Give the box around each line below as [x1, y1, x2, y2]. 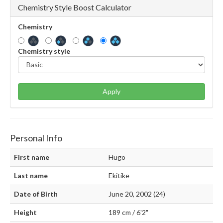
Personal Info [10, 132, 62, 144]
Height [14, 208, 37, 217]
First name [14, 153, 49, 162]
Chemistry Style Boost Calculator [18, 2, 131, 12]
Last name [14, 171, 48, 180]
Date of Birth [14, 190, 58, 199]
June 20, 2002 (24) [109, 190, 165, 199]
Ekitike [109, 171, 129, 180]
